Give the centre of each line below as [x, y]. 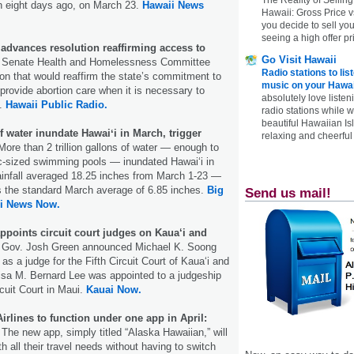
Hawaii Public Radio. [56, 104]
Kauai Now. [114, 289]
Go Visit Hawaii [299, 59]
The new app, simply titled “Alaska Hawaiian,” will [115, 332]
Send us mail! [288, 193]
